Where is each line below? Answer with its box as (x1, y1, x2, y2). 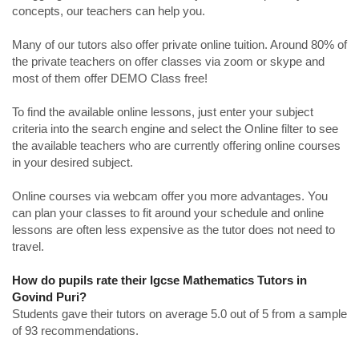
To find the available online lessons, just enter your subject (12, 105, 313, 119)
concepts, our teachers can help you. (12, 4, 205, 18)
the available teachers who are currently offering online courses (12, 139, 341, 152)
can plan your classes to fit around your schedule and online (12, 206, 324, 220)
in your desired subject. (12, 155, 133, 169)
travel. (12, 240, 44, 253)
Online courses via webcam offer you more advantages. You (12, 189, 328, 203)
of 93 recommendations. (12, 324, 139, 337)
